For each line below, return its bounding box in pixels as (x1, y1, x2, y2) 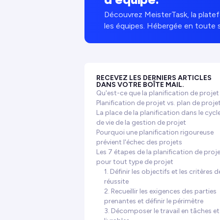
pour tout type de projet (96, 158, 173, 166)
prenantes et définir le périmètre (104, 197, 203, 205)
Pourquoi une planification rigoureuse (96, 128, 214, 137)
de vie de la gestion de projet (96, 118, 186, 127)
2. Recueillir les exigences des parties (104, 187, 217, 195)
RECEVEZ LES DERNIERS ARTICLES (96, 74, 212, 82)
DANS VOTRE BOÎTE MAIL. (96, 81, 184, 89)
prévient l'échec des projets (96, 138, 182, 146)
